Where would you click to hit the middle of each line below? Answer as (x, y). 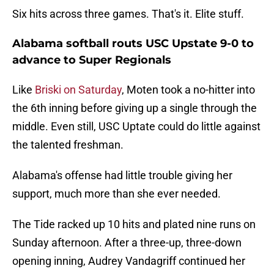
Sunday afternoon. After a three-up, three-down (127, 243)
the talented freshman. (68, 145)
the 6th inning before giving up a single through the (135, 108)
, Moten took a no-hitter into (188, 90)
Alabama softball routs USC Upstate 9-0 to (133, 44)
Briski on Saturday (77, 90)
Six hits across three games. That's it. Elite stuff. (128, 14)
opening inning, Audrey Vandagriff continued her (129, 261)
